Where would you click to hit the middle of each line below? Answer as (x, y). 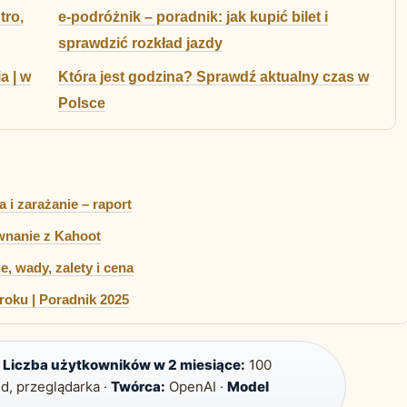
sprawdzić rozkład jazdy (140, 44)
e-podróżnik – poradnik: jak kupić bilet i (193, 17)
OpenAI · (196, 387)
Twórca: (138, 387)
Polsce (82, 104)
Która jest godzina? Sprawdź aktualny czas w (213, 77)
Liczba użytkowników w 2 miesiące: (124, 365)
